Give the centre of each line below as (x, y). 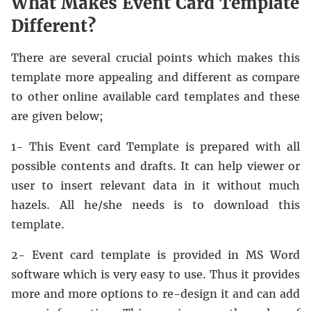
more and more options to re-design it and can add (155, 294)
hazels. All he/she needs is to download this (155, 205)
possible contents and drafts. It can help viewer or (155, 166)
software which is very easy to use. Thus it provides (155, 274)
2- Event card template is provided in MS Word (155, 255)
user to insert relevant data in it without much (155, 185)
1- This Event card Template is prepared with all (155, 146)
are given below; (57, 116)
